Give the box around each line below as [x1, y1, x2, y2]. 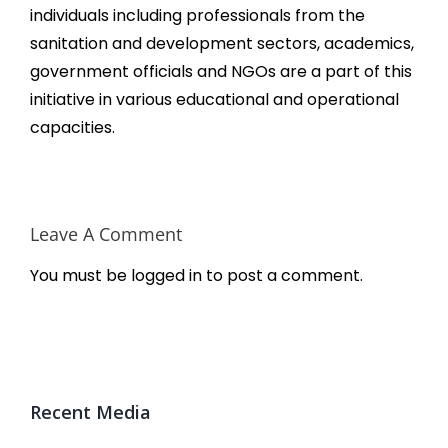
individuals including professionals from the [30, 4, 365, 28]
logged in [131, 264, 202, 288]
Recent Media [30, 400, 151, 425]
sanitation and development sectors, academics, [30, 32, 414, 56]
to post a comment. [202, 264, 363, 288]
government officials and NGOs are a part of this [30, 60, 412, 84]
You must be [30, 264, 131, 288]
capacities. [30, 116, 115, 140]
